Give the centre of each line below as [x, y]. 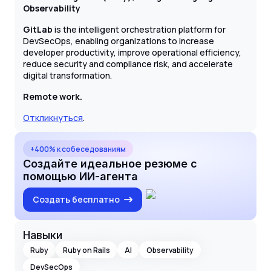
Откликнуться [53, 118]
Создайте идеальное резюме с [110, 164]
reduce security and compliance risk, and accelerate [128, 64]
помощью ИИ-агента [80, 177]
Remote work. [53, 97]
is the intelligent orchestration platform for [139, 30]
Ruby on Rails [87, 250]
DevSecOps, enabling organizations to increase [119, 41]
